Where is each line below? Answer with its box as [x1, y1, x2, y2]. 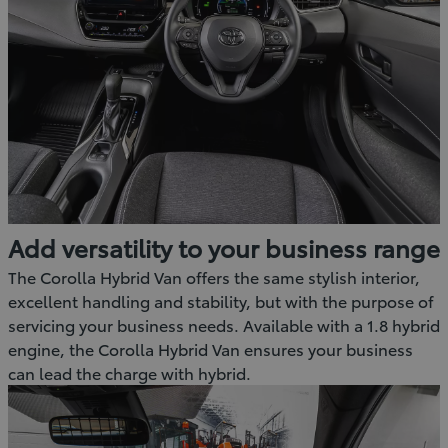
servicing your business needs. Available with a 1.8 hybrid [8, 313, 440, 337]
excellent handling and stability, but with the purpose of [8, 289, 434, 313]
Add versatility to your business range [8, 230, 440, 265]
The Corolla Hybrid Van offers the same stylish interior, [8, 265, 420, 289]
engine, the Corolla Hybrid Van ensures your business [8, 337, 413, 361]
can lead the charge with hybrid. [8, 361, 251, 385]
